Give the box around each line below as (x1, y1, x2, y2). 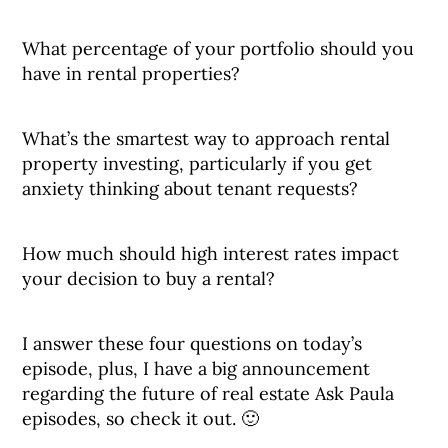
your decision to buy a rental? (22, 267, 276, 290)
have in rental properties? (22, 62, 241, 85)
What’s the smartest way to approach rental (22, 127, 391, 150)
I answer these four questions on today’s (22, 332, 363, 355)
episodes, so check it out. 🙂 (22, 407, 260, 430)
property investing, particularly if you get (22, 152, 373, 175)
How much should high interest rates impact (22, 242, 400, 265)
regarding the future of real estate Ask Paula (22, 382, 395, 405)
